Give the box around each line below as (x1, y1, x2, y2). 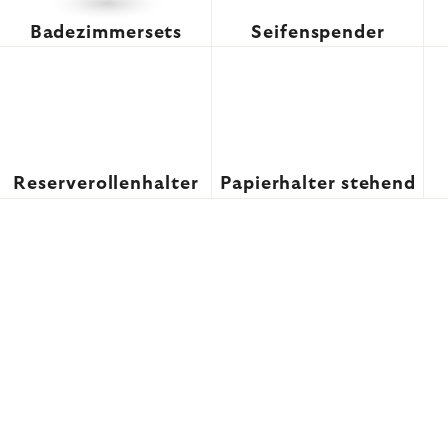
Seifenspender (251, 24, 385, 42)
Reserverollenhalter (13, 175, 199, 193)
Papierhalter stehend (220, 175, 416, 193)
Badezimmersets (29, 24, 183, 42)
